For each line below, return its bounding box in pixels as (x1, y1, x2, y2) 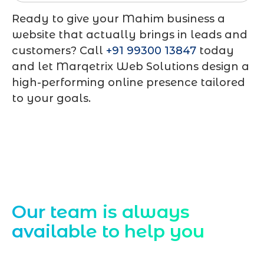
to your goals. (12, 92, 91, 105)
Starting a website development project (12, 242, 236, 255)
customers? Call (12, 44, 106, 58)
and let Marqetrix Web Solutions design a (12, 60, 249, 74)
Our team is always (12, 200, 190, 223)
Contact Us (12, 187, 75, 200)
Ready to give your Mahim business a (12, 12, 225, 26)
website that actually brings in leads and (12, 28, 247, 42)
